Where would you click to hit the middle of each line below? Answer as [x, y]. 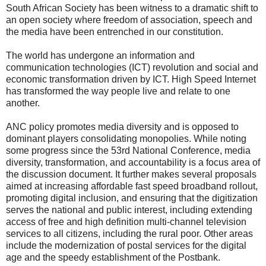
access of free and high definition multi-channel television [126, 221]
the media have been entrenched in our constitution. [115, 31]
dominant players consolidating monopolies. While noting [126, 138]
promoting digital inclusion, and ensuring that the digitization [132, 198]
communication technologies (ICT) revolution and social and [132, 67]
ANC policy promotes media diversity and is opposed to [122, 126]
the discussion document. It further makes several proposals [131, 174]
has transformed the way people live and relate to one [118, 91]
